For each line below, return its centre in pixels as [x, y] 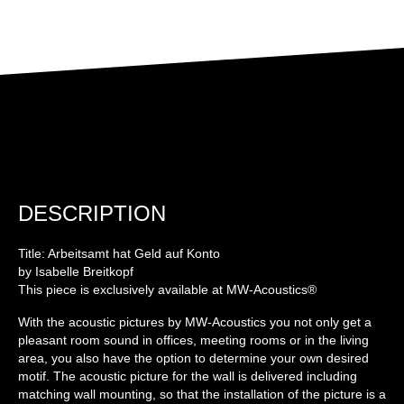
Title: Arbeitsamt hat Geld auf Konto [119, 253]
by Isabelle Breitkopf [76, 271]
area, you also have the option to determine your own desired [193, 358]
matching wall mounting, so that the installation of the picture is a [202, 394]
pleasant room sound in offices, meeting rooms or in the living [193, 340]
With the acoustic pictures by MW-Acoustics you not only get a [195, 322]
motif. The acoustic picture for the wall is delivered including [188, 376]
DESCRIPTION [92, 213]
